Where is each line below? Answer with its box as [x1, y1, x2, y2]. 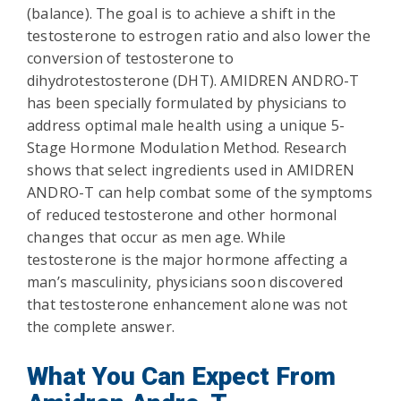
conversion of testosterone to [27, 48, 234, 68]
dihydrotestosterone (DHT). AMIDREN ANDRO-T [27, 71, 360, 90]
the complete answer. [27, 317, 175, 337]
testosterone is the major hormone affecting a [27, 250, 348, 269]
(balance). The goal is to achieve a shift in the [27, 4, 337, 23]
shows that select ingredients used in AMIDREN [27, 160, 355, 180]
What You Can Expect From [27, 362, 336, 391]
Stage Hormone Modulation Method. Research [27, 138, 347, 158]
